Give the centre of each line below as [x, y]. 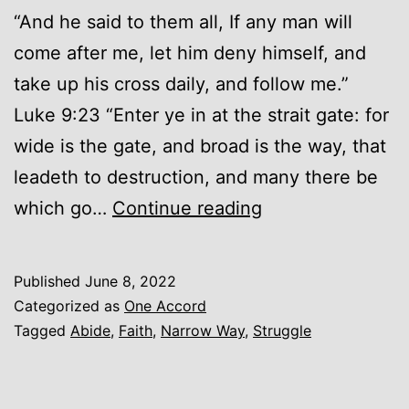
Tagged [42, 330]
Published [49, 281]
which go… [63, 208]
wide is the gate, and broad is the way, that [200, 146]
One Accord [165, 305]
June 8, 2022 [131, 281]
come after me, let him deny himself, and [190, 52]
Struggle [282, 330]
